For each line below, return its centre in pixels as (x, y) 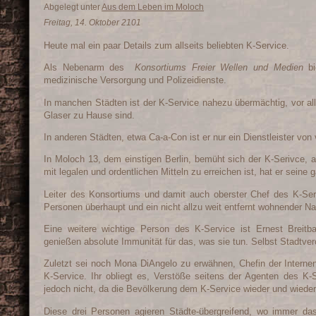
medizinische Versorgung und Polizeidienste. (135, 80)
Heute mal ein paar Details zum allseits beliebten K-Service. (166, 45)
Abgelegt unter (73, 7)
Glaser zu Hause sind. (89, 115)
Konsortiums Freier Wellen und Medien (219, 68)
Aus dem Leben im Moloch (153, 7)
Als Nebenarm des (90, 68)
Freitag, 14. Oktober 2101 (92, 22)
